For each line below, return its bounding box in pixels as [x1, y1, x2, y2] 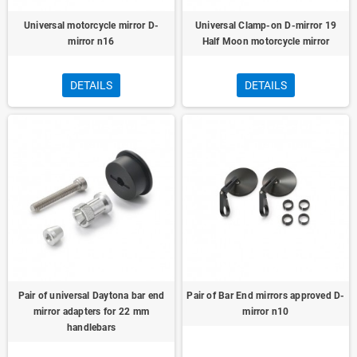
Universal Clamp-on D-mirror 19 [194, 20, 337, 31]
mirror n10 [242, 306, 289, 317]
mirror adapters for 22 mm [33, 306, 149, 317]
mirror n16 [68, 36, 115, 47]
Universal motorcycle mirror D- [23, 20, 159, 31]
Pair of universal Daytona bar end [18, 290, 165, 301]
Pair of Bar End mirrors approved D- [186, 290, 345, 301]
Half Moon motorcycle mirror [202, 36, 330, 47]
